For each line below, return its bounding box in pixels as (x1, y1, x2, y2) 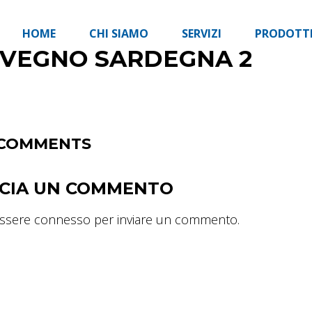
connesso (34, 211, 91, 228)
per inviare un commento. (91, 211, 240, 228)
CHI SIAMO (89, 26, 149, 41)
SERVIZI (182, 26, 222, 41)
